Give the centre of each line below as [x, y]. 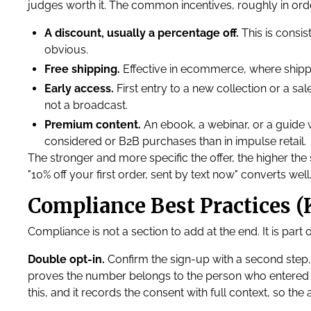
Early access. [79, 89]
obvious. [66, 50]
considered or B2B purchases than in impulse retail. [175, 141]
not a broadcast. [86, 105]
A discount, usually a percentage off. [142, 33]
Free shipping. [82, 69]
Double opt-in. [66, 259]
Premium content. [93, 125]
